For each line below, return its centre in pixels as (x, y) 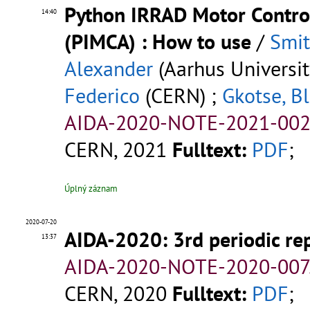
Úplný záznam (91, 189)
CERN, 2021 (116, 149)
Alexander (109, 69)
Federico (102, 95)
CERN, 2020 (116, 293)
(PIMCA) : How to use (158, 42)
